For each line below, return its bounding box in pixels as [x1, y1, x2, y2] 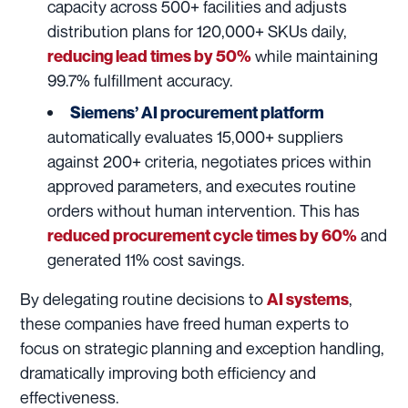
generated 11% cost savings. [47, 249, 245, 270]
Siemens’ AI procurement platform [70, 102, 324, 122]
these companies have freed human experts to [20, 312, 349, 333]
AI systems [267, 289, 349, 309]
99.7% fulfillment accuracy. [47, 69, 233, 90]
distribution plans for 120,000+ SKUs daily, [47, 20, 347, 41]
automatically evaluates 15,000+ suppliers [47, 126, 343, 147]
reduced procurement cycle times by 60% [47, 225, 357, 245]
